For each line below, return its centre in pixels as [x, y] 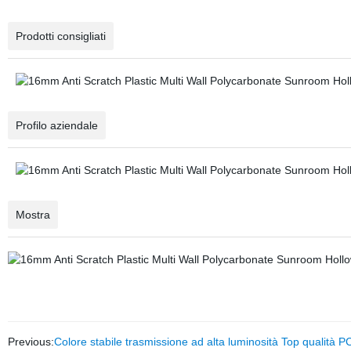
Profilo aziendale [56, 125]
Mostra [33, 215]
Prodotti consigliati [60, 36]
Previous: [31, 342]
